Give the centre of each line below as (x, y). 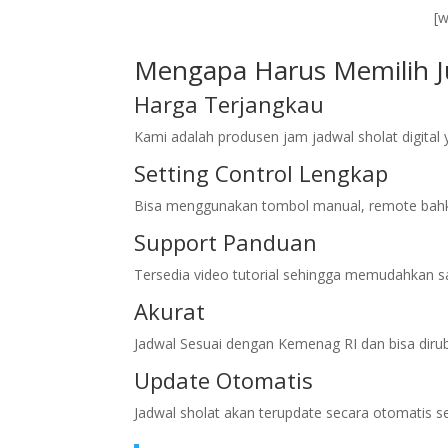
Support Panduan (226, 242)
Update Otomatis (224, 380)
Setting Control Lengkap (261, 173)
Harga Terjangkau (229, 104)
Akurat (170, 311)
